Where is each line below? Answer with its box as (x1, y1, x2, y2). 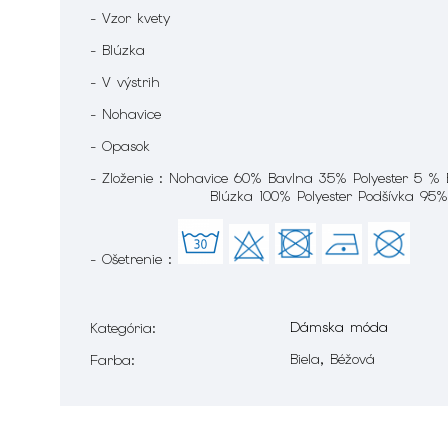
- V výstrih (90, 73, 160, 92)
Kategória (90, 319, 152, 338)
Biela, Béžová (290, 350, 375, 369)
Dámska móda (290, 318, 388, 337)
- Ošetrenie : (90, 250, 178, 269)
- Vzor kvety (90, 9, 170, 28)
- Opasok (90, 137, 150, 156)
